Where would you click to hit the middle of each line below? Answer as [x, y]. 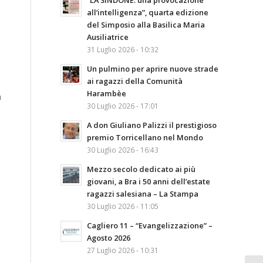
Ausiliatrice [108, 37]
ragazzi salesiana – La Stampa [143, 194]
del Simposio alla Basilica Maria [146, 25]
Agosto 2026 [109, 238]
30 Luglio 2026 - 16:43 [123, 150]
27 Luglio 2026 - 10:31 [123, 250]
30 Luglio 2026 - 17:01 [123, 106]
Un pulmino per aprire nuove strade [153, 69]
